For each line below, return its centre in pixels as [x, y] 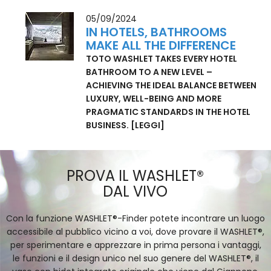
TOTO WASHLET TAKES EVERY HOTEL [162, 86]
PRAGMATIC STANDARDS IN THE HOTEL [168, 139]
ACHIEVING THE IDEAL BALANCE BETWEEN [171, 112]
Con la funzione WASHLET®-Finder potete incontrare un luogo [135, 245]
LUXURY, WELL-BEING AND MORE [154, 126]
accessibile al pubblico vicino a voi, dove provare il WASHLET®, [135, 259]
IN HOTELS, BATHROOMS [157, 59]
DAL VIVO [135, 218]
